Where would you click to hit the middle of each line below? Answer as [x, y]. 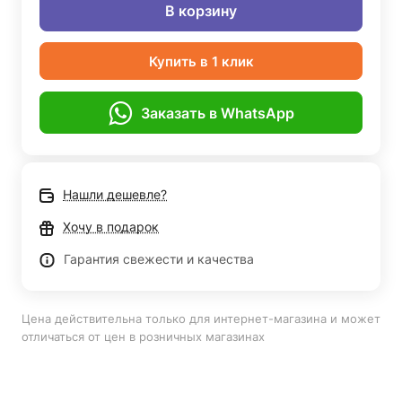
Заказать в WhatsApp [217, 113]
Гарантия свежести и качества [159, 259]
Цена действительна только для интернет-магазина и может [201, 319]
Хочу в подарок [111, 227]
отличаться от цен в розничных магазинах [143, 336]
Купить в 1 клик [201, 61]
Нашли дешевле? [115, 194]
